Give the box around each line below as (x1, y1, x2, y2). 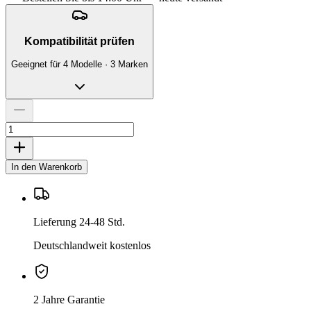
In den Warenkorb (11, 162, 82, 173)
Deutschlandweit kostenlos (33, 239, 151, 252)
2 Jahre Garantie (33, 294, 105, 306)
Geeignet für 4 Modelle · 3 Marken (11, 59, 148, 69)
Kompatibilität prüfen (24, 35, 135, 48)
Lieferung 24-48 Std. (33, 216, 125, 228)
